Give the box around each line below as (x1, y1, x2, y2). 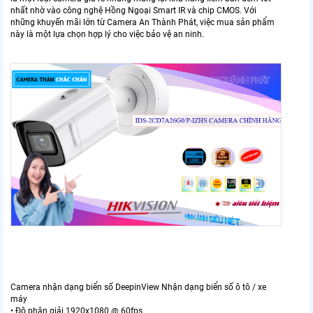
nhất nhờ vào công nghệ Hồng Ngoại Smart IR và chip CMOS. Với (10, 6, 256, 16)
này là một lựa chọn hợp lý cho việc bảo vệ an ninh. (10, 29, 204, 40)
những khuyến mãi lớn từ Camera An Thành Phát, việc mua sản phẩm (10, 17, 275, 28)
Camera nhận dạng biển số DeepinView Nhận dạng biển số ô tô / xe (10, 282, 266, 292)
